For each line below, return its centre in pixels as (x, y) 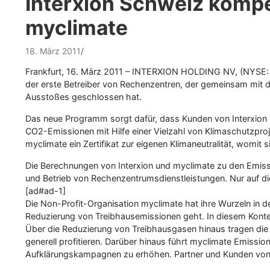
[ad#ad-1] (46, 191)
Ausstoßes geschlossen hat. (83, 97)
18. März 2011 (53, 51)
